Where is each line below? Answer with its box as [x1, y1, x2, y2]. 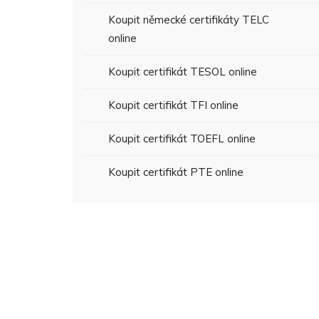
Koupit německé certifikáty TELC [108, 13, 269, 26]
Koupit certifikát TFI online [108, 98, 239, 112]
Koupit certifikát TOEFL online [108, 132, 256, 145]
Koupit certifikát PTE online [108, 165, 244, 179]
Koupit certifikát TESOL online [108, 65, 257, 78]
